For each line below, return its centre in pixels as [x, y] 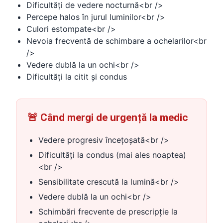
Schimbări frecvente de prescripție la [108, 212]
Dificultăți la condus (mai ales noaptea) [112, 155]
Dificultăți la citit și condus [77, 77]
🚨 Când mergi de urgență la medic [108, 117]
